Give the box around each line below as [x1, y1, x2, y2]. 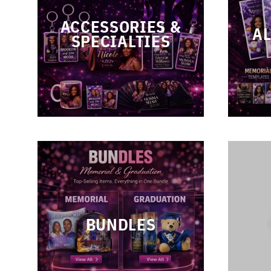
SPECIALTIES [71, 30, 171, 52]
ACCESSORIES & [60, 15, 181, 38]
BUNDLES [85, 213, 156, 235]
